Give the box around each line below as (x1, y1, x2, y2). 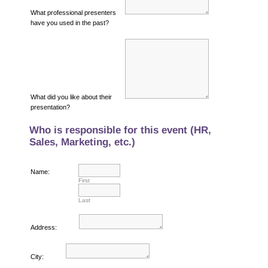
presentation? (30, 103, 70, 111)
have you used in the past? (30, 19, 109, 26)
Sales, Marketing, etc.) (29, 136, 135, 148)
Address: (30, 223, 57, 231)
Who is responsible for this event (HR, (29, 124, 211, 136)
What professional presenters (30, 8, 116, 16)
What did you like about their (30, 93, 112, 100)
